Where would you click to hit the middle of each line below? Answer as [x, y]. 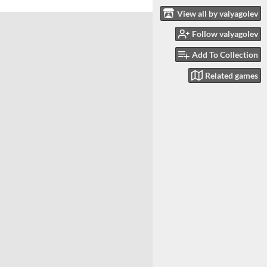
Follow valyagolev [225, 34]
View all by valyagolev [218, 13]
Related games [232, 75]
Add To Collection [225, 55]
